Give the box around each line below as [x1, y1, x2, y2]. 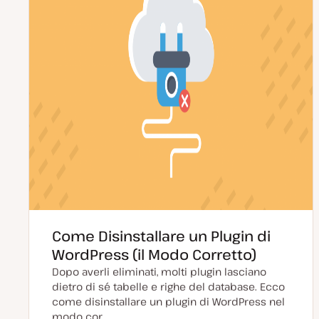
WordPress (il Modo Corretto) [52, 245, 256, 264]
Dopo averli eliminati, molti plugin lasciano [52, 265, 266, 278]
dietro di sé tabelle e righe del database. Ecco [52, 280, 285, 293]
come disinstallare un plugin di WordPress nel [52, 295, 285, 308]
